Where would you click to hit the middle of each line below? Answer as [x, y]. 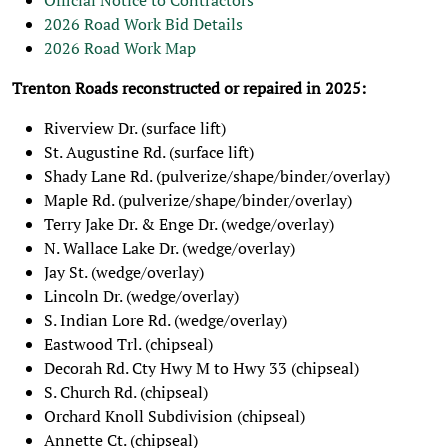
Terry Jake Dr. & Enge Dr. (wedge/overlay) [189, 224]
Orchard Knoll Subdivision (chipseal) [174, 416]
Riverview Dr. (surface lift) [135, 128]
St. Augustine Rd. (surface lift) [149, 152]
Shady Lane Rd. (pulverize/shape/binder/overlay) [217, 176]
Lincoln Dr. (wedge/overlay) [141, 296]
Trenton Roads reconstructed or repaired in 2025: [189, 88]
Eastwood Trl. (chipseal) [128, 344]
